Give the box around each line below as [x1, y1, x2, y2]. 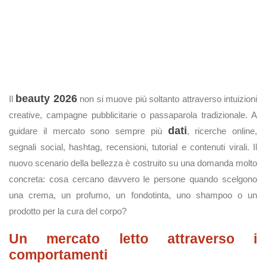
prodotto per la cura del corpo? [9, 206, 126, 216]
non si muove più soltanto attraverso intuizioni [77, 94, 258, 104]
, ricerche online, [186, 126, 257, 136]
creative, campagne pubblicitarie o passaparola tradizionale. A [9, 110, 257, 120]
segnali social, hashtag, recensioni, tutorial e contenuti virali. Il [9, 142, 257, 152]
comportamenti [9, 247, 107, 262]
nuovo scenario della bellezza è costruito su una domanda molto [9, 158, 257, 168]
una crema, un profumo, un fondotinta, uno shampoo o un [9, 190, 257, 200]
